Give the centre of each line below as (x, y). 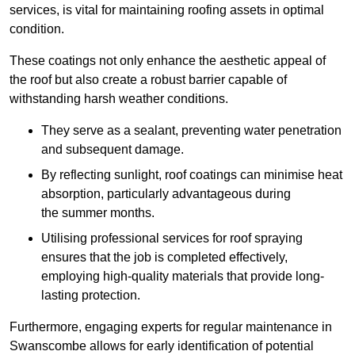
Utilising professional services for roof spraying (172, 239)
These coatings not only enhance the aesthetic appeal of (168, 61)
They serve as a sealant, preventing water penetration (191, 131)
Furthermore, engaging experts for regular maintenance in (171, 327)
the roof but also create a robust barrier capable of (148, 80)
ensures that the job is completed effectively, (164, 258)
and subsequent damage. (113, 150)
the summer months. (98, 213)
